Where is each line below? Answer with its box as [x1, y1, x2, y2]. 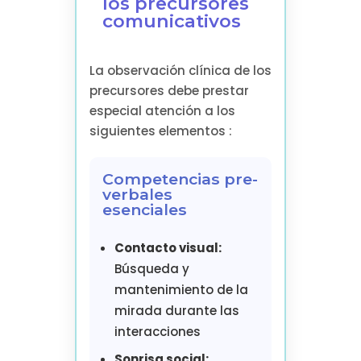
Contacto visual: [114, 239, 222, 256]
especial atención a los [89, 102, 235, 119]
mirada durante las [114, 301, 239, 319]
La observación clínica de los [89, 61, 272, 79]
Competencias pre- [102, 168, 258, 189]
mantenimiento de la [114, 280, 248, 298]
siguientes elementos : [89, 122, 232, 139]
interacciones [114, 322, 201, 340]
